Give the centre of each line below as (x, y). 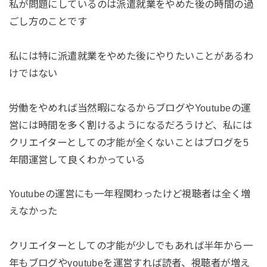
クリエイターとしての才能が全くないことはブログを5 (129, 142)
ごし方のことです (48, 21)
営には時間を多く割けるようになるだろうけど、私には (131, 125)
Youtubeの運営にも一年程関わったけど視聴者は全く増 (130, 194)
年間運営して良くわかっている (77, 159)
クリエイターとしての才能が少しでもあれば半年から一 (131, 246)
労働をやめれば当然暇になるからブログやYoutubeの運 (130, 108)
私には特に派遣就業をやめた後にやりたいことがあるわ (131, 56)
